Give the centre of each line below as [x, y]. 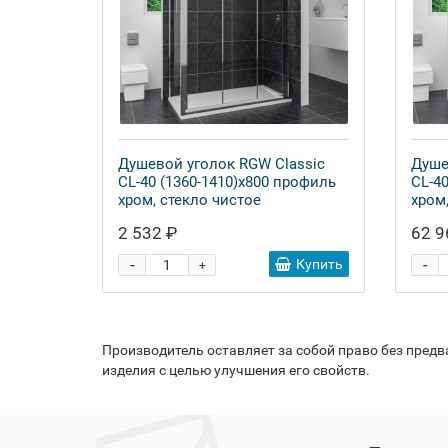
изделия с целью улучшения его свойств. [236, 370]
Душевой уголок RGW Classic [221, 164]
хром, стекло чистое [189, 200]
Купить [319, 264]
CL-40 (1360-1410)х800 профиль [227, 182]
